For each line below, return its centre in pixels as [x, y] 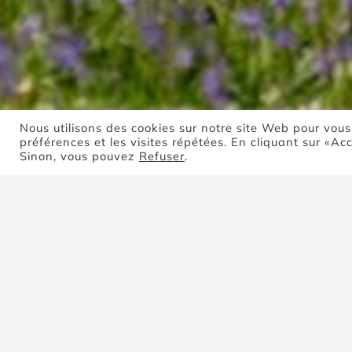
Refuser [162, 156]
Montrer [270, 338]
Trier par [75, 338]
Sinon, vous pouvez [79, 156]
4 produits [317, 338]
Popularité [124, 338]
